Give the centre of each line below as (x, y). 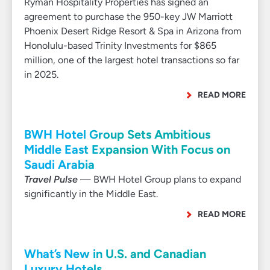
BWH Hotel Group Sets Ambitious (117, 134)
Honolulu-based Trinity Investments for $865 (120, 46)
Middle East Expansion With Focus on (127, 149)
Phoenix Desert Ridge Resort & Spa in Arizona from (133, 31)
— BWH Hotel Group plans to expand (159, 179)
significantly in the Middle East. (91, 194)
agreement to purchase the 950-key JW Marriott (128, 17)
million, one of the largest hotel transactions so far (132, 60)
